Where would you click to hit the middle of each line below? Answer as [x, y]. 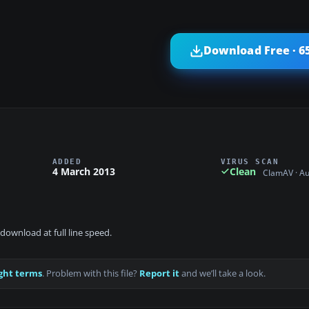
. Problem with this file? [91, 274]
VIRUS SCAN [250, 161]
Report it [159, 274]
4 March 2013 [84, 171]
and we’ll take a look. [222, 274]
